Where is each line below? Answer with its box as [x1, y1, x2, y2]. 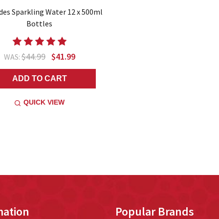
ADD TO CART [12, 74, 67, 83]
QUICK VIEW [23, 98, 65, 107]
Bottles [26, 19, 53, 29]
